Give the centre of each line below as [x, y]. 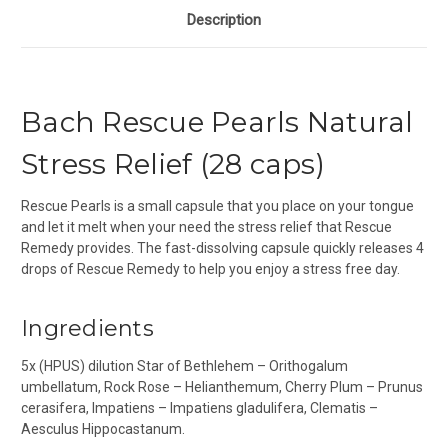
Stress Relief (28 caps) [173, 164]
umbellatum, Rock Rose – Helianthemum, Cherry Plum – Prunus [222, 387]
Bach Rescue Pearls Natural [217, 122]
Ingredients [87, 329]
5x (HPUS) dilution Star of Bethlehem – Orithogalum [184, 366]
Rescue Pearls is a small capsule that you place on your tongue [217, 206]
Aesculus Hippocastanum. [103, 429]
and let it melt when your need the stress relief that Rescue [206, 227]
